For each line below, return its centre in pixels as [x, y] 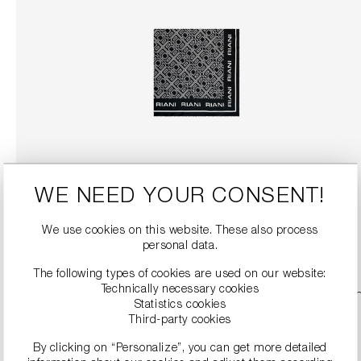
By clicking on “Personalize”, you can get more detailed [180, 348]
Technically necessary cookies [180, 289]
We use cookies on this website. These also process [180, 230]
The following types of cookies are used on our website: [180, 274]
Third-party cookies [180, 320]
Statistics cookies [180, 305]
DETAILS [197, 238]
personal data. [180, 246]
